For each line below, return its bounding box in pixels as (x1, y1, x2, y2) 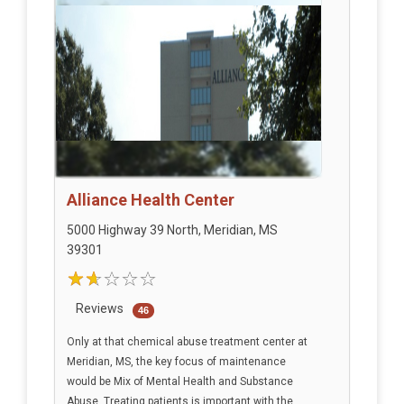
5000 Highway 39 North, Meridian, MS (66, 223, 278, 238)
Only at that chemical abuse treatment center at (66, 335, 308, 349)
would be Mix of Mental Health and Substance (66, 375, 293, 389)
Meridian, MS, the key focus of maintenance (66, 355, 286, 369)
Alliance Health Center (66, 190, 234, 210)
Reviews (75, 301, 124, 317)
